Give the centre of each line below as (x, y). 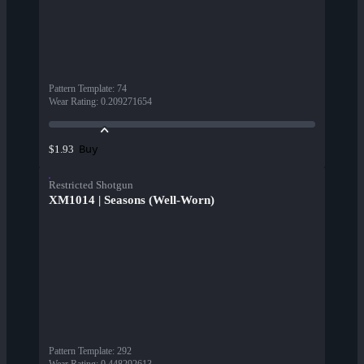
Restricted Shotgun (91, 185)
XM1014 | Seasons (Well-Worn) (132, 200)
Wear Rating (72, 102)
